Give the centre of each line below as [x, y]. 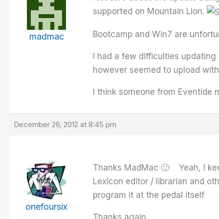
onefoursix [46, 207]
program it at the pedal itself [149, 195]
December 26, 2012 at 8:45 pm [65, 125]
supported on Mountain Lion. [150, 11]
